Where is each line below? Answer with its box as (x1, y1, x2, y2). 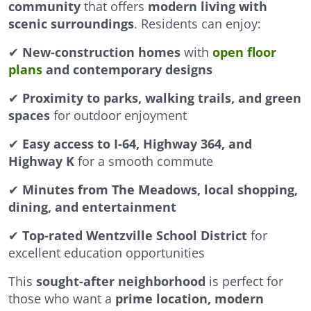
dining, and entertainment (8, 199, 176, 216)
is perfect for (205, 273, 283, 290)
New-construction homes (22, 44, 180, 61)
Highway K (8, 153, 74, 170)
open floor (212, 44, 276, 61)
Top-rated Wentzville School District (22, 227, 247, 244)
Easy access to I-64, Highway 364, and (22, 135, 252, 153)
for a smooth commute (74, 153, 213, 170)
